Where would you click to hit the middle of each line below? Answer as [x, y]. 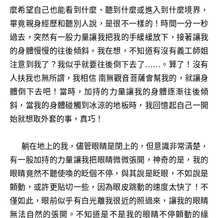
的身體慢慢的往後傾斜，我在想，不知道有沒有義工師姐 [109, 51]
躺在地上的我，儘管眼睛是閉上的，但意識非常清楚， [109, 146]
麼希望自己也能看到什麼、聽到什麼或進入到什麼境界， [109, 10]
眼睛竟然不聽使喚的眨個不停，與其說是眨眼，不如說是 [109, 173]
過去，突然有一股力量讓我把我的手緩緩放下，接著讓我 [109, 37]
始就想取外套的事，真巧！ [56, 119]
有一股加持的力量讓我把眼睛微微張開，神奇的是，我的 [109, 160]
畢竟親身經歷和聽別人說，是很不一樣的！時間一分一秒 [109, 24]
